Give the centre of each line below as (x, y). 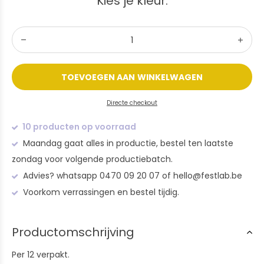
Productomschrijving (73, 232)
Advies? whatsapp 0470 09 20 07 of (97, 176)
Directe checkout (132, 103)
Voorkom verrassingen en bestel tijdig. (100, 192)
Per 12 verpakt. (41, 255)
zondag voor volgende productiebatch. (92, 159)
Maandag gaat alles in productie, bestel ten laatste (127, 143)
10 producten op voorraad (78, 127)
